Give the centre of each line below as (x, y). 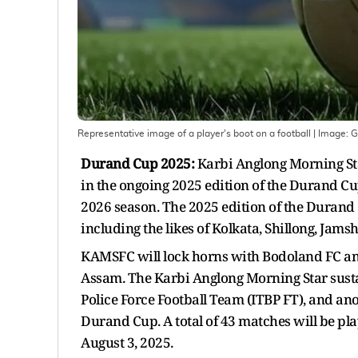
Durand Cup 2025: (137, 163)
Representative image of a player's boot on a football (194, 133)
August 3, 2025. (127, 342)
